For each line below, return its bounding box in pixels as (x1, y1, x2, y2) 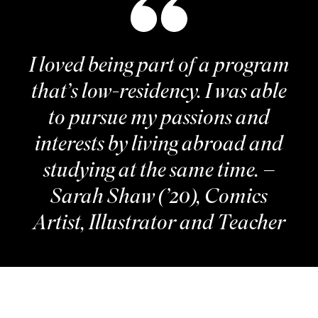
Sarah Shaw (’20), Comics (50, 182, 268, 215)
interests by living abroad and (35, 130, 284, 163)
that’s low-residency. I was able (31, 77, 287, 110)
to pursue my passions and (48, 104, 270, 136)
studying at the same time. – (43, 156, 275, 189)
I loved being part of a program (28, 51, 290, 84)
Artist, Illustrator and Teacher (33, 209, 286, 241)
